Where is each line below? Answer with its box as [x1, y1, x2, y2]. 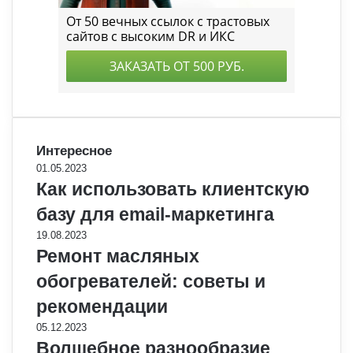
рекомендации [36, 295, 168, 317]
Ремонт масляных [36, 245, 199, 266]
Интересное [36, 143, 112, 158]
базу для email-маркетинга [36, 203, 274, 225]
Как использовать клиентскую [36, 178, 310, 199]
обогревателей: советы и [36, 270, 266, 292]
